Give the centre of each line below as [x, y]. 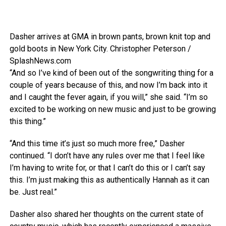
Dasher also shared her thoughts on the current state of [106, 214]
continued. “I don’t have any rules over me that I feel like [107, 156]
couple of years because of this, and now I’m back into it [108, 85]
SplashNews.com [40, 61]
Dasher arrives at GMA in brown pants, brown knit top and [110, 37]
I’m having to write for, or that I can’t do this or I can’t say [107, 168]
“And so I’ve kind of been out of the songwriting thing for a [111, 73]
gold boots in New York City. [60, 49]
